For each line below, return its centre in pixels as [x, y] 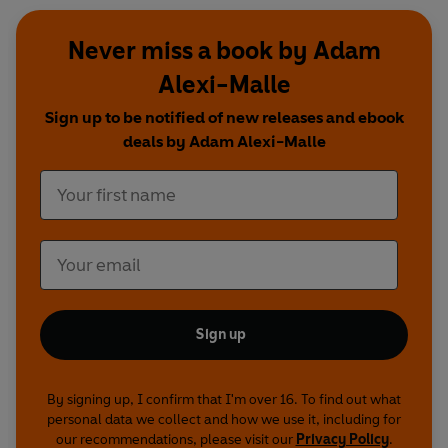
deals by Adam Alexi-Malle [224, 142]
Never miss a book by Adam [224, 51]
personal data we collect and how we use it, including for [224, 420]
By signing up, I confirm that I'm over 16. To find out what [224, 400]
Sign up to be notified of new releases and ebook [224, 118]
